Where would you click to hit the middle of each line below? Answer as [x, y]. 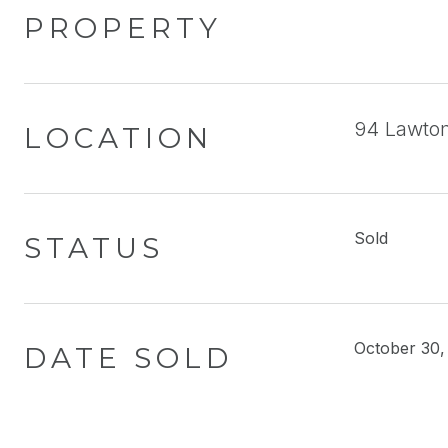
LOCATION [118, 138]
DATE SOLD [128, 358]
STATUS [94, 248]
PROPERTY [123, 28]
